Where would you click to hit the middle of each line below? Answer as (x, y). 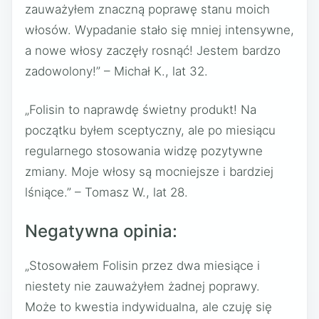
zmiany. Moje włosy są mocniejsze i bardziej (149, 172)
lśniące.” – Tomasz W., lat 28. (106, 193)
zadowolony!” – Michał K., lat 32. (116, 71)
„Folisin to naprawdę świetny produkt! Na (141, 110)
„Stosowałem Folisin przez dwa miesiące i (142, 265)
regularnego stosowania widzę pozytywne (144, 151)
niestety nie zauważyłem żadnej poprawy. (142, 286)
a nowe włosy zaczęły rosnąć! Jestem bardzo (153, 50)
